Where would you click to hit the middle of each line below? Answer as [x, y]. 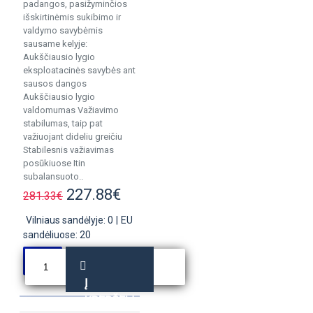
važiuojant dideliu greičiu [73, 137]
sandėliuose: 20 [57, 235]
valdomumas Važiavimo [71, 110]
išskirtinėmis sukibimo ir [72, 17]
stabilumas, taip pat [63, 123]
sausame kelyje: [55, 44]
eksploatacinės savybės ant [79, 70]
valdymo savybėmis [63, 30]
